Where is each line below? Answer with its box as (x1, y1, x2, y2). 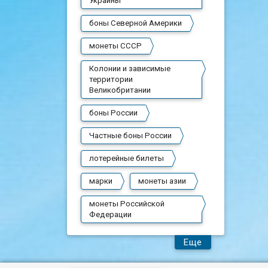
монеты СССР (89, 41, 142, 50)
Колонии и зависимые (89, 63, 170, 73)
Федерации (89, 209, 132, 219)
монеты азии (138, 176, 186, 185)
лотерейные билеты (89, 153, 164, 163)
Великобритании (89, 85, 151, 95)
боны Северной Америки (89, 18, 182, 28)
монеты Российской (89, 199, 165, 208)
